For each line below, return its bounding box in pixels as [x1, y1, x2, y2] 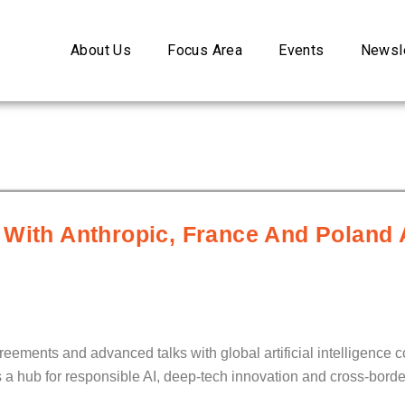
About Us [70, 42, 132, 60]
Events [278, 42, 325, 60]
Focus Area [167, 42, 243, 60]
